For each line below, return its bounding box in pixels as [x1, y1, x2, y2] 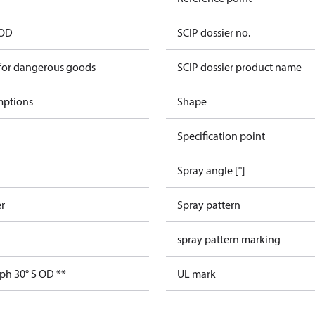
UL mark [177, 266, 216, 281]
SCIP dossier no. [177, 25, 250, 39]
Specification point [177, 129, 265, 143]
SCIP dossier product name [177, 60, 302, 74]
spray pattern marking [177, 232, 281, 246]
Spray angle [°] [177, 163, 245, 177]
